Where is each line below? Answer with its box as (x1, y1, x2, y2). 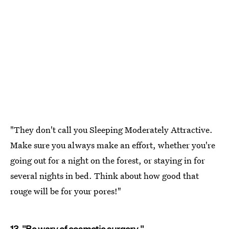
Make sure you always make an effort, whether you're (10, 139, 215, 151)
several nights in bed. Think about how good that (10, 170, 199, 182)
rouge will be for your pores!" (10, 185, 121, 197)
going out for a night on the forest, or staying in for (10, 154, 205, 167)
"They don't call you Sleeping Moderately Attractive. (10, 124, 213, 136)
